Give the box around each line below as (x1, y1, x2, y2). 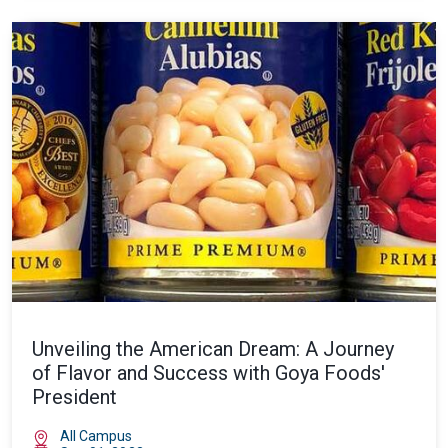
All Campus (60, 428, 132, 444)
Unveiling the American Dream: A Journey (32, 337, 394, 361)
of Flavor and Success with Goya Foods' (32, 361, 385, 385)
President (32, 385, 117, 409)
